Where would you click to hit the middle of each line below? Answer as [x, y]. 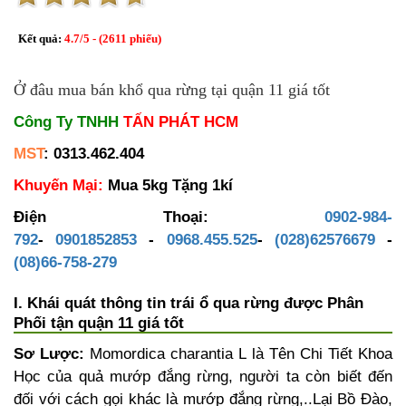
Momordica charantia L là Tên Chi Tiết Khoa [239, 354]
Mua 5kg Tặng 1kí [170, 186]
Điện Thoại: [169, 217]
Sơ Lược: [49, 354]
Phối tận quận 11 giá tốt [99, 324]
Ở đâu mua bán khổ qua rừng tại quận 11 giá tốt [172, 90]
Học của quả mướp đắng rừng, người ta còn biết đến [203, 377]
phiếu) [144, 39]
